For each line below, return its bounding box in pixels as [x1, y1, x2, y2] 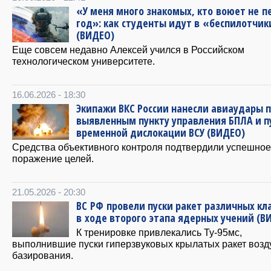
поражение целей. [12, 153, 94, 165]
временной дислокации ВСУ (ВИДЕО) [76, 125, 245, 140]
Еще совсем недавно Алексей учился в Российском [12, 44, 244, 56]
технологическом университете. [12, 56, 155, 67]
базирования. [12, 250, 73, 261]
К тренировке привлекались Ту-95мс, [76, 227, 242, 238]
